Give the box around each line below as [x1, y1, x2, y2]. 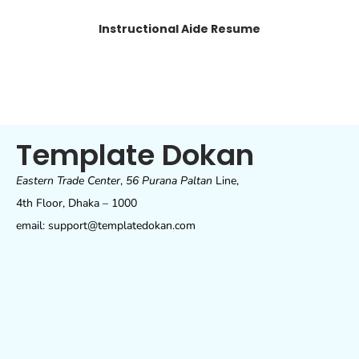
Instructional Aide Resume [98, 21, 260, 38]
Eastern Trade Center [16, 173, 120, 189]
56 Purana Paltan [126, 173, 212, 189]
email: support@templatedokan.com [16, 218, 196, 234]
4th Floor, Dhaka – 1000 [16, 196, 137, 212]
